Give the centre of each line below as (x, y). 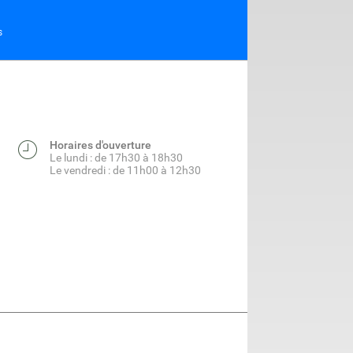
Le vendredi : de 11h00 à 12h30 (126, 171)
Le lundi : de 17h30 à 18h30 (117, 158)
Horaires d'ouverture (101, 145)
